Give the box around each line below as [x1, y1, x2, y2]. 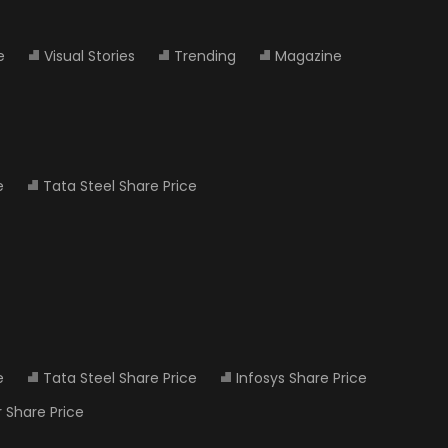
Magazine [275, 46, 342, 66]
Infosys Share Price [236, 368, 367, 388]
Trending [174, 46, 236, 66]
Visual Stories [44, 46, 135, 66]
